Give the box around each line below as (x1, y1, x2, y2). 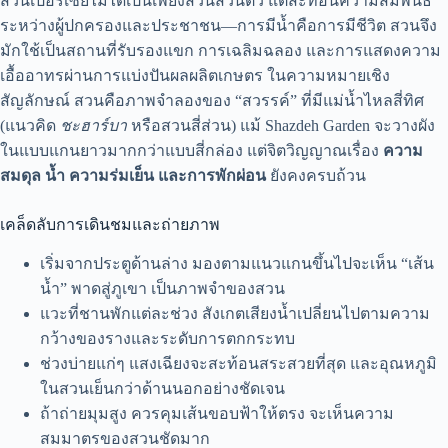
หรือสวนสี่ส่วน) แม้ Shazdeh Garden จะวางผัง (127, 116, 435, 134)
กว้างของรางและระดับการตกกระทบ (40, 330, 295, 348)
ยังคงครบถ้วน (266, 166, 366, 184)
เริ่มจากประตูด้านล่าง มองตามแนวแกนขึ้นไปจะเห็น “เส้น (40, 255, 434, 273)
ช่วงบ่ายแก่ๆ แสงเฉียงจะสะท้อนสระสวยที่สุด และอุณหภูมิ (40, 355, 437, 373)
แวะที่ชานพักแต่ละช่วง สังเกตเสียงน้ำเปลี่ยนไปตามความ (40, 305, 430, 323)
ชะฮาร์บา (60, 116, 127, 134)
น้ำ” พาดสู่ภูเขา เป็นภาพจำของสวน (40, 280, 285, 298)
